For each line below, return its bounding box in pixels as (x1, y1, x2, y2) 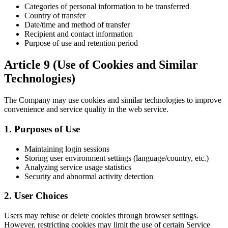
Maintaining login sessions (24, 144, 109, 153)
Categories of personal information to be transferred (24, 2, 189, 11)
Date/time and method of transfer (24, 20, 130, 30)
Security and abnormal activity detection (24, 172, 153, 181)
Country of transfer (24, 11, 85, 20)
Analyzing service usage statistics (24, 162, 131, 172)
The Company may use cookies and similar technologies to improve (4, 96, 221, 105)
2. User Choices (4, 190, 68, 202)
